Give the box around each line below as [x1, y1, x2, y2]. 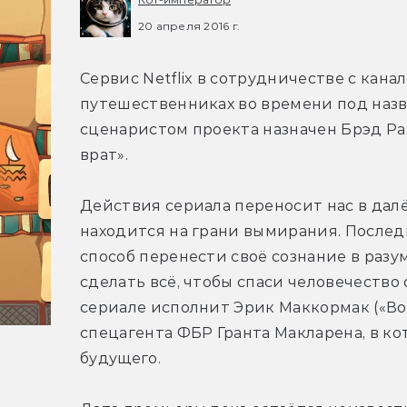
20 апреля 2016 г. [138, 18, 241, 33]
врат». [80, 146, 128, 164]
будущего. [80, 350, 161, 368]
